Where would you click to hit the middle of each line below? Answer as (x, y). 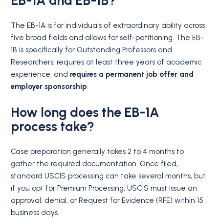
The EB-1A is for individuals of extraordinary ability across (108, 25)
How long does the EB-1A (85, 112)
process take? (53, 126)
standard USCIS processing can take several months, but (109, 176)
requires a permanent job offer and (132, 74)
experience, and (41, 74)
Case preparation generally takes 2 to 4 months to (98, 152)
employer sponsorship (49, 86)
